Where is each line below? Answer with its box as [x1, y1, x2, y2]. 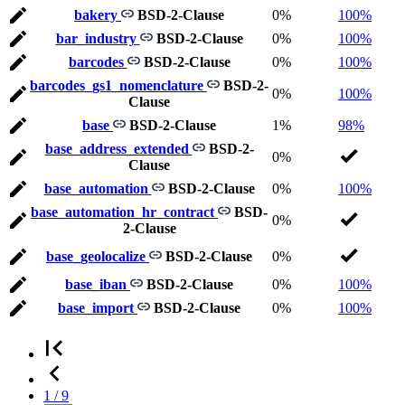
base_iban [65, 277, 130, 293]
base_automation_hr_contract [31, 204, 218, 221]
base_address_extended [44, 141, 193, 157]
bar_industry [55, 31, 140, 47]
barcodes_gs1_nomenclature [30, 78, 207, 94]
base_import [58, 300, 137, 316]
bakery [74, 7, 121, 24]
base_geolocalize [46, 249, 149, 265]
